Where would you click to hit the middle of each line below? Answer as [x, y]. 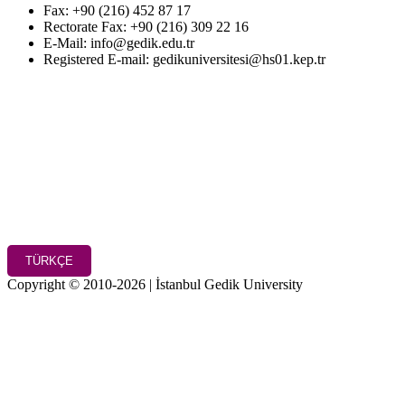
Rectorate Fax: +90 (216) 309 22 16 [146, 27]
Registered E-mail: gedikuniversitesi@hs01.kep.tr [184, 60]
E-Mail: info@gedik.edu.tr [119, 43]
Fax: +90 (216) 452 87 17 [117, 11]
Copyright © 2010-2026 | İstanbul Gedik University [155, 285]
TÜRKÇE [49, 261]
